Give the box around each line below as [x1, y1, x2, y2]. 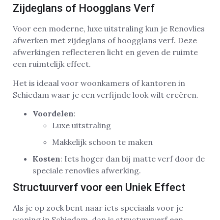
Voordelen [32, 108, 74, 118]
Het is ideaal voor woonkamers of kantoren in [13, 78, 185, 88]
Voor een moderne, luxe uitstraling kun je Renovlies [13, 24, 205, 34]
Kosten [32, 153, 60, 164]
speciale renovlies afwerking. [32, 165, 141, 175]
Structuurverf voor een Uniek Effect [13, 181, 185, 193]
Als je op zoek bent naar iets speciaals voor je [13, 202, 183, 213]
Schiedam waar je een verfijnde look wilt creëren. [13, 89, 198, 100]
